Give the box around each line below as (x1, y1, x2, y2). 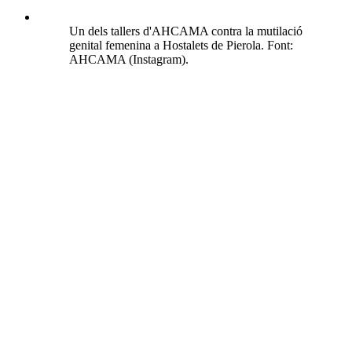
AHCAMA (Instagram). (69, 53, 189, 67)
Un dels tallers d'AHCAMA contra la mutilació (69, 24, 302, 38)
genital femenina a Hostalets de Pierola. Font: (69, 38, 293, 53)
